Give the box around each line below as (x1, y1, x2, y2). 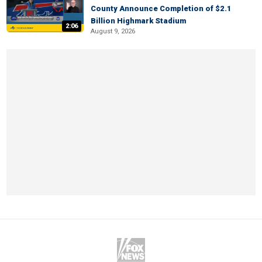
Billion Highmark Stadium (91, 16, 186, 25)
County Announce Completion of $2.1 (91, 4, 232, 13)
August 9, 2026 (91, 27, 135, 35)
